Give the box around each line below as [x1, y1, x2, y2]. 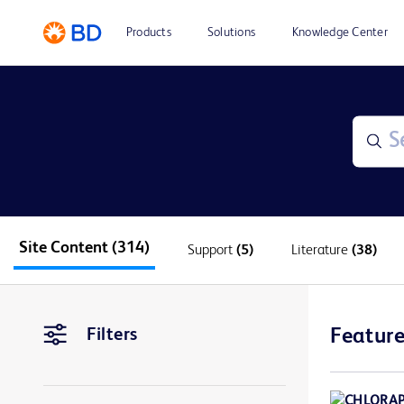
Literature [291, 243, 352, 258]
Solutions [207, 26, 256, 39]
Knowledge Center [292, 26, 388, 39]
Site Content [19, 240, 112, 256]
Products [126, 26, 171, 39]
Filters [87, 326, 139, 344]
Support [188, 243, 236, 258]
